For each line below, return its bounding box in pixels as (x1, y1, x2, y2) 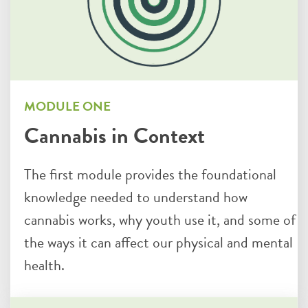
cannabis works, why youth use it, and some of (24, 208, 296, 231)
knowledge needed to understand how (24, 185, 247, 208)
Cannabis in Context (24, 119, 205, 152)
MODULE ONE (24, 96, 111, 116)
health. (24, 253, 65, 276)
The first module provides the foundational (24, 162, 276, 186)
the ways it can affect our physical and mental (24, 230, 293, 254)
